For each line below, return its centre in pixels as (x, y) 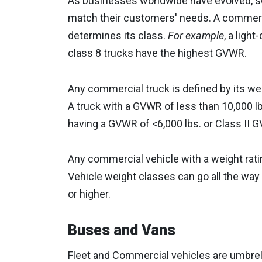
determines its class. (118, 35)
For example (196, 35)
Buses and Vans (121, 230)
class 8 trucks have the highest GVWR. (157, 53)
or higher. (89, 194)
